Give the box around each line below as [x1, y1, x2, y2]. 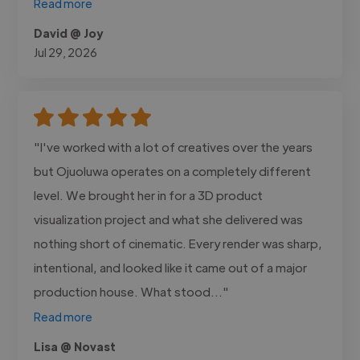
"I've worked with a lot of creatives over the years [34, 138, 313, 154]
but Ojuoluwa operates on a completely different [34, 162, 312, 178]
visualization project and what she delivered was [34, 211, 304, 227]
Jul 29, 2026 [34, 44, 98, 59]
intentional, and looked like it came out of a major [34, 259, 308, 275]
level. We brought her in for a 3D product [34, 186, 264, 202]
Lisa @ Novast [34, 338, 117, 354]
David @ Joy [34, 25, 104, 40]
